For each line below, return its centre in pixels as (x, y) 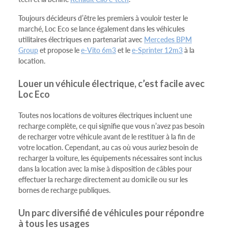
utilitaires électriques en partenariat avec (81, 39)
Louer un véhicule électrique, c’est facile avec (111, 84)
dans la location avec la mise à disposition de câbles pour (105, 169)
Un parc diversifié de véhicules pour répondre (111, 213)
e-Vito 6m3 (98, 50)
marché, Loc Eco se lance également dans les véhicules (102, 29)
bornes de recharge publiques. (64, 190)
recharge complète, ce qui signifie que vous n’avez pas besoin (111, 126)
